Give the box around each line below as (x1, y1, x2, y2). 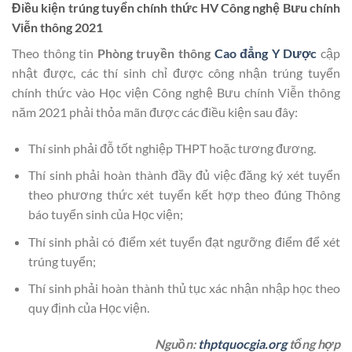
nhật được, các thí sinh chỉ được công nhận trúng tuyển (12, 64, 340, 80)
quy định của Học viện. (27, 300, 149, 316)
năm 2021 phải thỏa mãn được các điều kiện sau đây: (12, 104, 298, 119)
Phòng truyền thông (97, 45, 214, 60)
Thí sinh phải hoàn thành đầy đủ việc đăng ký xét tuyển (27, 167, 340, 183)
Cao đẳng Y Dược (214, 45, 317, 60)
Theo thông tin (12, 45, 97, 60)
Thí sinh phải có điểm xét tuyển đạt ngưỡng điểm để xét (27, 233, 340, 249)
